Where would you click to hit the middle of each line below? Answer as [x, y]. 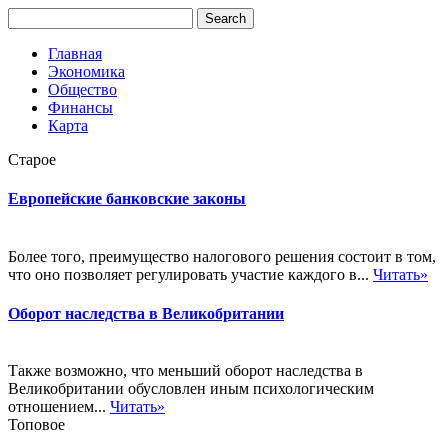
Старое [32, 159]
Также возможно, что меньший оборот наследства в [185, 371]
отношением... [59, 407]
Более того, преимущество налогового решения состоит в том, [222, 256]
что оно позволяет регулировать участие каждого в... [190, 274]
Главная [75, 53]
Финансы [80, 107]
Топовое [36, 425]
